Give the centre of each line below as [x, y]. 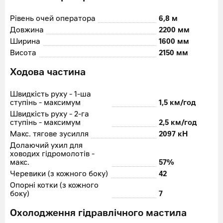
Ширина [25, 42]
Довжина [27, 31]
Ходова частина [48, 73]
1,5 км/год [177, 103]
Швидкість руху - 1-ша [51, 95]
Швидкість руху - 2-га [50, 115]
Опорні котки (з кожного [54, 186]
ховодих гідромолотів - [52, 155]
